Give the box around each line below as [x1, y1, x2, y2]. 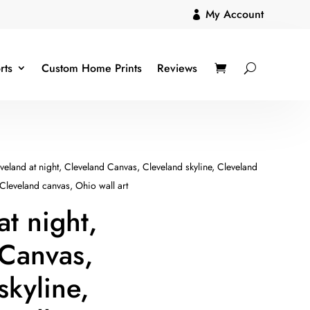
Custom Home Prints [41, 60, 142, 76]
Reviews [156, 60, 197, 76]
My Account [205, 6, 264, 22]
